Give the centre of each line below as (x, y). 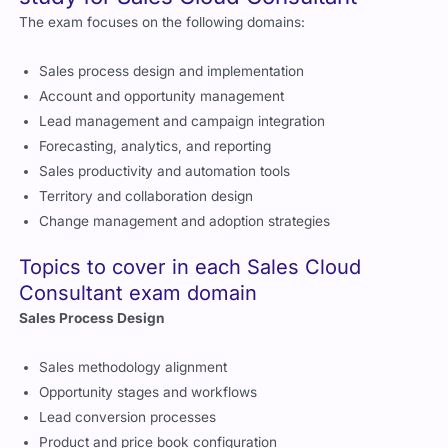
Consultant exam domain (138, 293)
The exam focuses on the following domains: (162, 21)
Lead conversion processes (128, 417)
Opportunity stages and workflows (148, 392)
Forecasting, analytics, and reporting (155, 145)
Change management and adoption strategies (185, 220)
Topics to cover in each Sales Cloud (190, 267)
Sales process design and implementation (172, 70)
